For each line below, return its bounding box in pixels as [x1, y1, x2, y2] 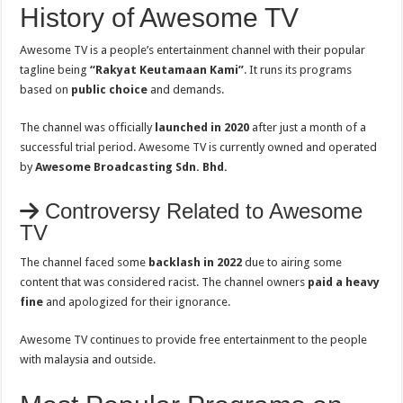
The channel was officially [20, 120, 153, 134]
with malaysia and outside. [20, 352, 159, 366]
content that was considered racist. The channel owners [20, 274, 306, 289]
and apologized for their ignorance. [43, 294, 234, 309]
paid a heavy [305, 274, 381, 289]
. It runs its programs [244, 62, 353, 76]
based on [20, 82, 69, 96]
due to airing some [242, 255, 343, 269]
